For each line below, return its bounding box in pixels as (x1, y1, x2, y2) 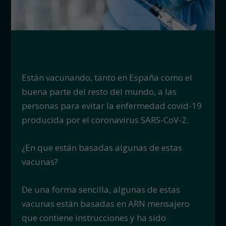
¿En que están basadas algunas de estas (21, 141, 182, 153)
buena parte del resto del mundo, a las (21, 85, 177, 97)
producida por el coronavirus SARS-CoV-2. (21, 114, 189, 126)
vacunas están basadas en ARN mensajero (21, 197, 190, 209)
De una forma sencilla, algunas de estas (21, 183, 180, 195)
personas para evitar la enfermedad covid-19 (21, 99, 202, 111)
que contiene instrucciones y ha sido (21, 211, 166, 223)
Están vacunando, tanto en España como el (21, 71, 192, 83)
